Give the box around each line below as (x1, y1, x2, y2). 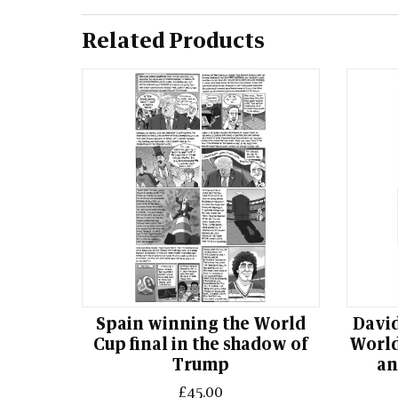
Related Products (82, 30, 265, 52)
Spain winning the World (95, 315, 306, 333)
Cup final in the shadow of (92, 336, 308, 354)
